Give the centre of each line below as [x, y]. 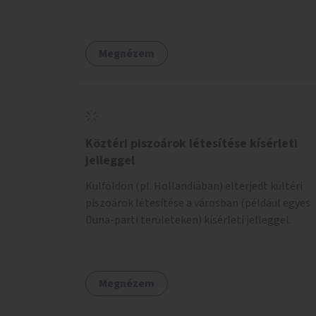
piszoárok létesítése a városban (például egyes [198, 203]
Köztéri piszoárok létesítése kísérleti [192, 143]
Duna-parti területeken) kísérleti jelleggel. [188, 220]
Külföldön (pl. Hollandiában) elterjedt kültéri [194, 186]
